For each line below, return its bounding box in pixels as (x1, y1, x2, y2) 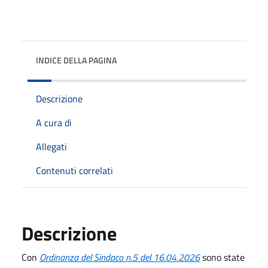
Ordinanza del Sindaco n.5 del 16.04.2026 (39, 249, 200, 264)
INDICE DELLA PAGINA (36, 53, 117, 66)
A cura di (36, 115, 72, 130)
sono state (200, 249, 245, 264)
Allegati (36, 139, 67, 154)
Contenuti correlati (36, 163, 113, 178)
